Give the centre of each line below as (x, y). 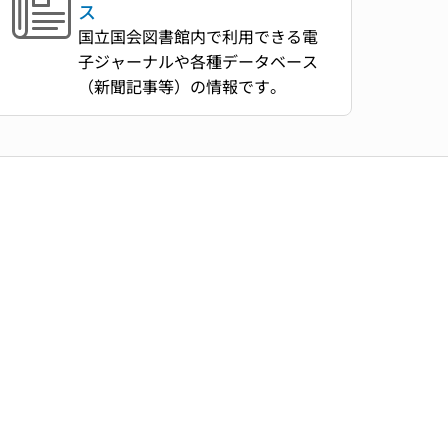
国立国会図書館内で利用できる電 (198, 36)
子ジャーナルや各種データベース (198, 61)
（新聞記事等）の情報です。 (182, 86)
